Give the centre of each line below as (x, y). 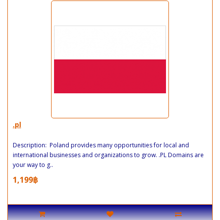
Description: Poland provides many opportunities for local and (101, 145)
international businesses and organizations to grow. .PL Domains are (108, 155)
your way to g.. (33, 165)
